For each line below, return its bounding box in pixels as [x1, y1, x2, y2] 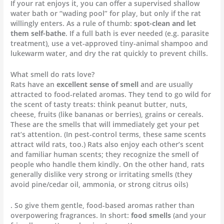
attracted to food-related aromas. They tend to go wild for [10, 89, 211, 99]
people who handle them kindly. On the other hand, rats [10, 159, 205, 169]
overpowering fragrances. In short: [10, 210, 131, 220]
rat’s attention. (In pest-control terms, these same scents [10, 129, 206, 139]
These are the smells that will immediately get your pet [10, 119, 200, 129]
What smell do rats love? [10, 69, 95, 79]
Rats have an [10, 79, 57, 89]
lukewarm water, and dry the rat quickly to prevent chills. [10, 48, 208, 58]
